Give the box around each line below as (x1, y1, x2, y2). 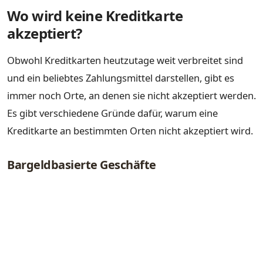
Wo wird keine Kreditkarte (7, 6, 183, 25)
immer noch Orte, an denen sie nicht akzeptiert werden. (7, 89, 256, 102)
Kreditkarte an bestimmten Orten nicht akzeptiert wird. (7, 124, 253, 137)
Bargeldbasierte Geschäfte (7, 156, 156, 173)
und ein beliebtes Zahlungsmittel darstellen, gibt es (7, 71, 234, 85)
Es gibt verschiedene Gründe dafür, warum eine (7, 106, 218, 120)
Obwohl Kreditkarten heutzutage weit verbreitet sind (7, 53, 243, 67)
